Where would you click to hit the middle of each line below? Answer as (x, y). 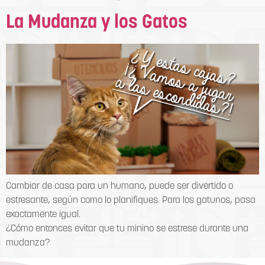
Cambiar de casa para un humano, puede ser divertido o (119, 186)
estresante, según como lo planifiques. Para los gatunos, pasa (131, 200)
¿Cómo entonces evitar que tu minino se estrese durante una (127, 229)
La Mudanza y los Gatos (97, 23)
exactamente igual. (43, 214)
